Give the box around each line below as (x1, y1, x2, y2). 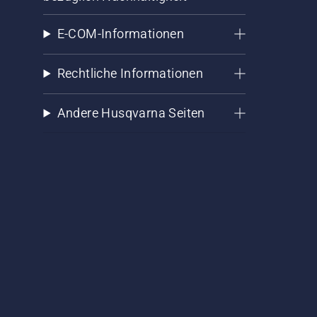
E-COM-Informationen (57, 26, 185, 42)
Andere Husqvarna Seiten (57, 105, 205, 121)
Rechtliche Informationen (57, 66, 204, 81)
